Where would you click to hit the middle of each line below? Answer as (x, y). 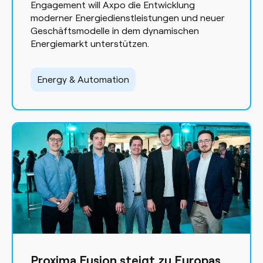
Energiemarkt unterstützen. (90, 43)
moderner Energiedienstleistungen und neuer (128, 17)
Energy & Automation (83, 79)
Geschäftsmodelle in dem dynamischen (115, 30)
